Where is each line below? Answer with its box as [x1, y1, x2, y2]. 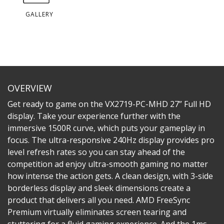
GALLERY [25, 9, 53, 18]
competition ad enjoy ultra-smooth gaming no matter [7, 158, 208, 169]
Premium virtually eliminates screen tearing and [7, 206, 186, 217]
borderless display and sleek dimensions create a [7, 182, 190, 193]
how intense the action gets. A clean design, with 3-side [7, 170, 213, 181]
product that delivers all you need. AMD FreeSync [7, 194, 190, 205]
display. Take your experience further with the [7, 110, 180, 121]
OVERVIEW [7, 81, 52, 94]
